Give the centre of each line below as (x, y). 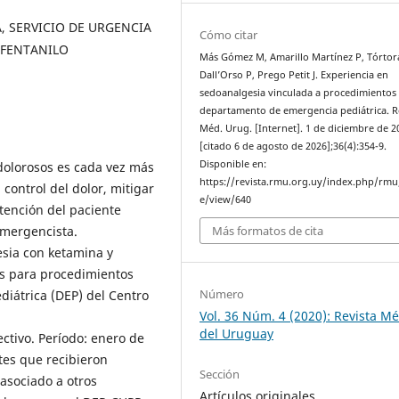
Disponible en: (233, 163)
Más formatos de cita (268, 231)
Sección (220, 375)
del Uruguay (237, 334)
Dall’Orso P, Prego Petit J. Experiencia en (294, 74)
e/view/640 (226, 199)
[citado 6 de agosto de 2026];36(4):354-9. (293, 146)
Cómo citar (229, 34)
